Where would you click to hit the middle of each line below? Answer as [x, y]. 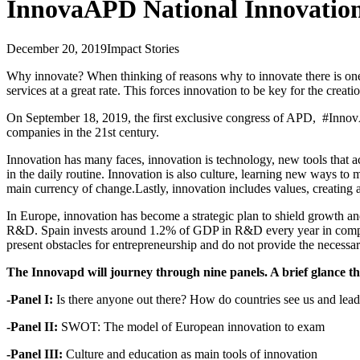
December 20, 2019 [57, 48]
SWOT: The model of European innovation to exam [193, 326]
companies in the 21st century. [84, 132]
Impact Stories [143, 48]
